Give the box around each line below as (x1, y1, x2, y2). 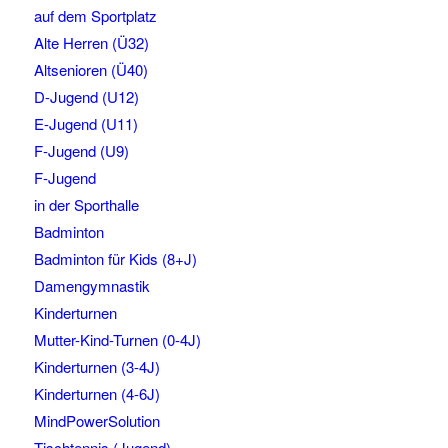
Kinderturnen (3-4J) (33, 356, 160, 378)
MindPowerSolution (33, 410, 160, 432)
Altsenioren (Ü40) (33, 59, 148, 81)
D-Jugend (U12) (33, 86, 139, 108)
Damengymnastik (33, 275, 150, 297)
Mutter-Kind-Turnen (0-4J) (33, 329, 201, 351)
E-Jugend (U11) (33, 113, 138, 135)
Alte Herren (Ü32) (33, 32, 149, 54)
